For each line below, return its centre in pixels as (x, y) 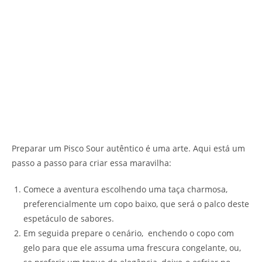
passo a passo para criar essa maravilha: (92, 163)
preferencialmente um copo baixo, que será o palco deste (136, 204)
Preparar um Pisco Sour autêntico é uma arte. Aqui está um (128, 149)
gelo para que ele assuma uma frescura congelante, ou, (132, 248)
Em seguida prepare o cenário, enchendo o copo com (129, 233)
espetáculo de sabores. (69, 219)
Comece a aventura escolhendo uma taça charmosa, (125, 189)
